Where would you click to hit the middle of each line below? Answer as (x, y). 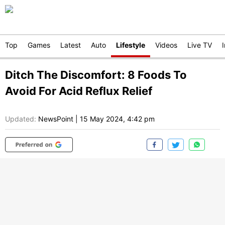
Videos (166, 45)
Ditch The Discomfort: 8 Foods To (96, 75)
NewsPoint (56, 119)
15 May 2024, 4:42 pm (117, 119)
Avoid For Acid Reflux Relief (79, 91)
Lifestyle (131, 45)
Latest (71, 45)
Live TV (200, 45)
